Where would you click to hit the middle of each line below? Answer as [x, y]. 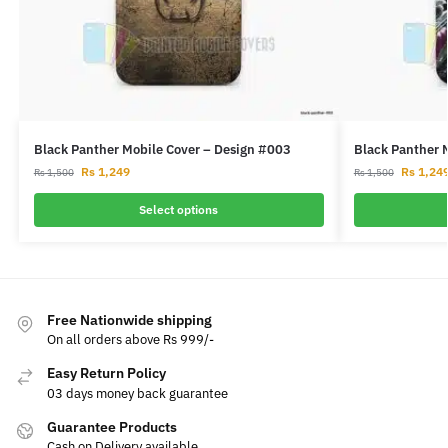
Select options [179, 209]
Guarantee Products [112, 426]
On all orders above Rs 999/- [130, 340]
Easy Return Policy [106, 373]
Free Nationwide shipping [129, 319]
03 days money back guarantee [137, 393]
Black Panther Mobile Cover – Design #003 [162, 149]
